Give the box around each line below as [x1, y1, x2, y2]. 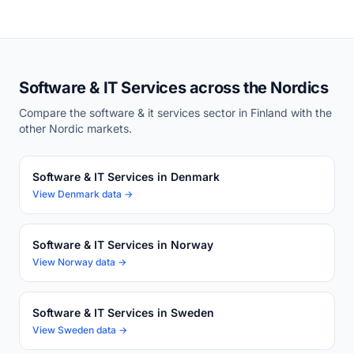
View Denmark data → [32, 188, 133, 200]
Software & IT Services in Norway [32, 238, 213, 251]
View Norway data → [32, 256, 126, 268]
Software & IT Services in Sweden [32, 306, 214, 319]
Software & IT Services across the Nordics [19, 78, 329, 97]
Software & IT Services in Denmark [32, 170, 220, 183]
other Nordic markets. [19, 122, 132, 135]
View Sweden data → [32, 324, 127, 336]
